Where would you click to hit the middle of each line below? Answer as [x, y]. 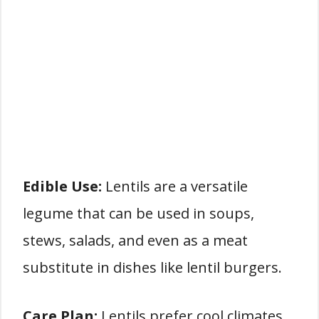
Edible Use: [62, 186]
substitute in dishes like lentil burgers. [152, 267]
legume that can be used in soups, [138, 213]
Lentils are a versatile [175, 186]
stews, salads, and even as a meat [135, 240]
